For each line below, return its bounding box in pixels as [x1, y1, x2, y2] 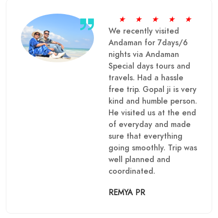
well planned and [109, 154, 170, 165]
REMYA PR [109, 187, 145, 198]
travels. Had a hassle [109, 72, 183, 83]
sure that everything [109, 130, 182, 142]
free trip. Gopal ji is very [109, 84, 197, 95]
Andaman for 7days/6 [109, 37, 188, 48]
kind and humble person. [109, 95, 197, 107]
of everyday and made [109, 119, 191, 130]
